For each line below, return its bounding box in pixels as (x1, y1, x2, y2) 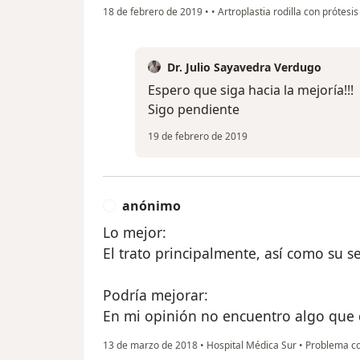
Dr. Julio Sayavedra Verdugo (167, 59, 321, 75)
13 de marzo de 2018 (103, 337, 198, 352)
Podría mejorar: (103, 284, 208, 305)
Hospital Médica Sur (204, 337, 299, 352)
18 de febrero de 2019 (103, 4, 202, 18)
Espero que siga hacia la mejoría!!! (148, 80, 354, 99)
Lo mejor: (103, 222, 166, 242)
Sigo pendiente (148, 100, 239, 118)
